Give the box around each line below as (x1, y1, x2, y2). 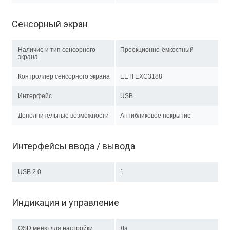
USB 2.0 (18, 168, 41, 176)
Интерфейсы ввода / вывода (12, 141, 135, 151)
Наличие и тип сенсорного (18, 46, 95, 53)
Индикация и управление (12, 197, 119, 208)
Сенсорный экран (12, 18, 88, 29)
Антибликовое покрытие (120, 112, 197, 119)
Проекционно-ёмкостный (120, 46, 200, 53)
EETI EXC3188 (120, 73, 168, 80)
